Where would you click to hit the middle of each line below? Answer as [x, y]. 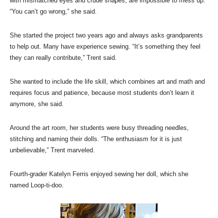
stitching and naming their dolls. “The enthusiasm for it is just [96, 139]
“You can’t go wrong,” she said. [53, 12]
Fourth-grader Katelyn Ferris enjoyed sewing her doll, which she [99, 174]
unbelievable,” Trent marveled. [52, 150]
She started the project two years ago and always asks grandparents [106, 36]
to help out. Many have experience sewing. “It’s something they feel [105, 47]
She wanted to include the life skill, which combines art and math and [107, 82]
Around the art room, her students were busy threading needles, [99, 128]
